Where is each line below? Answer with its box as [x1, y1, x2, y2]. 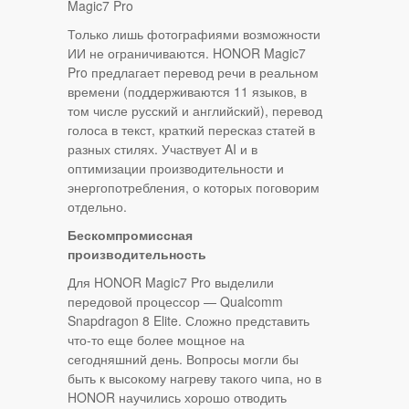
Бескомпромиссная [68, 225, 193, 244]
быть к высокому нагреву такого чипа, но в [68, 368, 321, 387]
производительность [68, 244, 206, 263]
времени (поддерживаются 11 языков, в [68, 81, 307, 100]
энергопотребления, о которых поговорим [68, 177, 320, 196]
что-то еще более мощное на [68, 330, 245, 349]
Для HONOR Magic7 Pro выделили [68, 272, 274, 291]
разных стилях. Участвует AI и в [68, 139, 257, 158]
